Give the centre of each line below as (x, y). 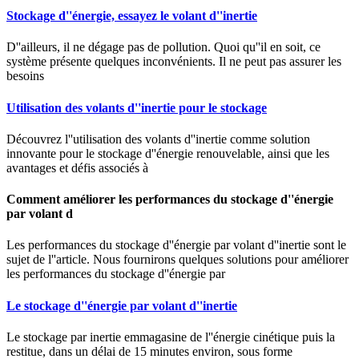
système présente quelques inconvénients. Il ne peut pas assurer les (174, 62)
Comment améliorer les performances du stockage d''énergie (170, 200)
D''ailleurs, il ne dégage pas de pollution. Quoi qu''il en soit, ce (163, 47)
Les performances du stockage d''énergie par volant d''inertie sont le (176, 245)
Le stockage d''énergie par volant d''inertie (122, 305)
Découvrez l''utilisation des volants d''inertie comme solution (158, 139)
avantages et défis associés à (77, 167)
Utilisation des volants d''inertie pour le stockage (137, 107)
